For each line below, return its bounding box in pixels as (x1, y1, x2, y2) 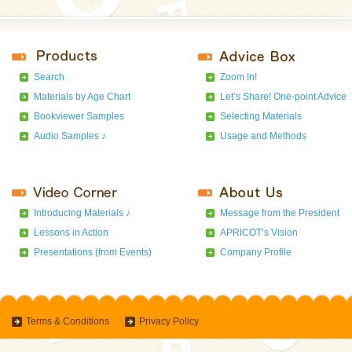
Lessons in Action (34, 227, 108, 238)
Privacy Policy (139, 316, 199, 327)
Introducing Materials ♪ (34, 207, 130, 218)
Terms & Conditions (26, 316, 109, 327)
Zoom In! (220, 71, 257, 82)
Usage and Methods (220, 130, 306, 141)
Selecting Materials (220, 111, 302, 122)
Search (34, 71, 64, 82)
